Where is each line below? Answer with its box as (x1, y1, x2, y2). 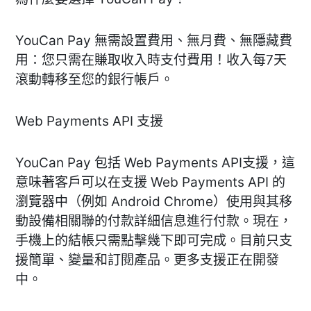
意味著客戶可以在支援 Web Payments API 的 (15, 174, 285, 190)
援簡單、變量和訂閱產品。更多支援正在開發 (15, 251, 279, 268)
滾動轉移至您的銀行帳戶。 (15, 71, 174, 87)
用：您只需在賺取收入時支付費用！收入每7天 (15, 51, 287, 68)
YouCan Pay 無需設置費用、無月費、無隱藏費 (15, 32, 292, 49)
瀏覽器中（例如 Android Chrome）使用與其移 (15, 193, 292, 210)
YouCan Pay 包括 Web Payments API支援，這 (15, 154, 295, 171)
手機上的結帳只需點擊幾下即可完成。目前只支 (15, 232, 292, 249)
